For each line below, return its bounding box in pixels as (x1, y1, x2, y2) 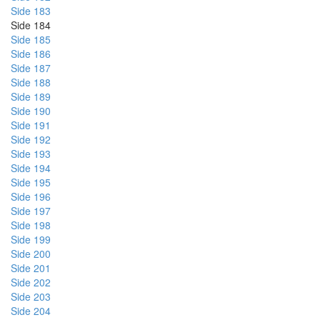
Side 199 (11, 232, 51, 246)
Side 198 (11, 218, 51, 232)
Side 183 (11, 4, 51, 18)
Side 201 (11, 261, 51, 275)
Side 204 (11, 304, 51, 318)
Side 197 (11, 204, 51, 218)
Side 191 (11, 118, 51, 132)
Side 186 (11, 46, 51, 61)
